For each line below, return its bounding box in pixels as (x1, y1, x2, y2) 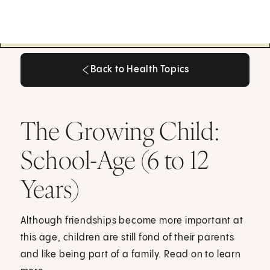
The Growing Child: (20, 115, 220, 146)
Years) (20, 172, 80, 204)
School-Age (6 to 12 (20, 143, 210, 175)
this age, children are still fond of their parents (20, 232, 234, 243)
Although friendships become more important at (20, 215, 243, 226)
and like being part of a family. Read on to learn (20, 249, 241, 260)
